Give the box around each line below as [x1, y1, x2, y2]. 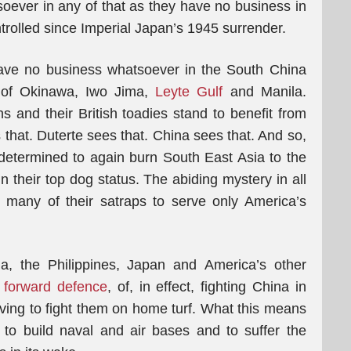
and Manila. [223, 84, 306, 100]
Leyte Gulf [155, 84, 223, 100]
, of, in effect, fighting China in [107, 279, 306, 295]
